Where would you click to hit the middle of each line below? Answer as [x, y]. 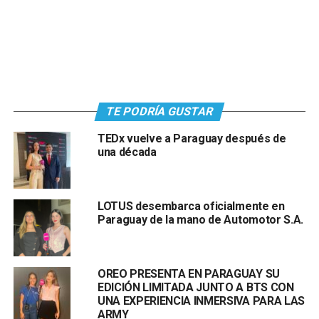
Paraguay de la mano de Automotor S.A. [200, 219]
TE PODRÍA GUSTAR [159, 111]
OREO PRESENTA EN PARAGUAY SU [188, 273]
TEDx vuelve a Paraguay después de [192, 138]
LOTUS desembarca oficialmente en [191, 206]
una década [127, 152]
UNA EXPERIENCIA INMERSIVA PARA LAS [201, 300]
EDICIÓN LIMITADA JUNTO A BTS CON [195, 287]
